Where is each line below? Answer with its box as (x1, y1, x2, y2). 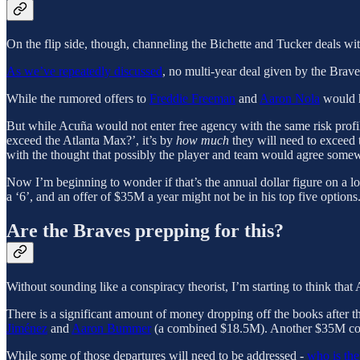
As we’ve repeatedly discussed (6, 63, 162, 78)
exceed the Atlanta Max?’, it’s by (6, 133, 176, 147)
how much (176, 133, 229, 147)
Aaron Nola (260, 91, 320, 105)
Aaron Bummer (72, 321, 151, 335)
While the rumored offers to (6, 91, 149, 105)
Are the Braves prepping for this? (6, 219, 284, 241)
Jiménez (6, 321, 47, 335)
